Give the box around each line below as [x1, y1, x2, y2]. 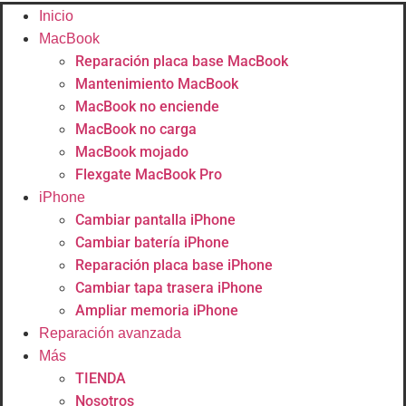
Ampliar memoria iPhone [75, 302, 238, 319]
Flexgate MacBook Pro [75, 166, 222, 183]
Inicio [39, 8, 73, 24]
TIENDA [75, 370, 126, 387]
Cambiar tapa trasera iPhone [75, 279, 263, 296]
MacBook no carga [75, 121, 197, 138]
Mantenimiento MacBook [75, 75, 238, 92]
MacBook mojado [75, 143, 188, 160]
